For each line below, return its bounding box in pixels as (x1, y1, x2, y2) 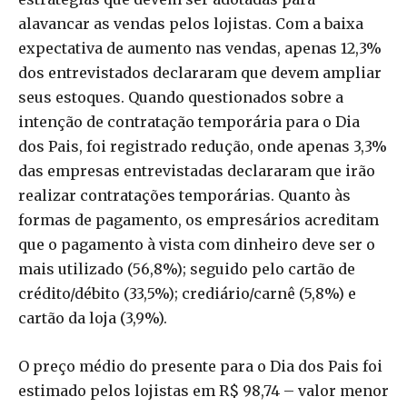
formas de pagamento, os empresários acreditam (18, 210, 379, 229)
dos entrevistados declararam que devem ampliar (18, 63, 382, 82)
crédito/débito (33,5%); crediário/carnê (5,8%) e (18, 283, 356, 303)
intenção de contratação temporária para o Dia (18, 112, 360, 131)
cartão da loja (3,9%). (18, 308, 167, 327)
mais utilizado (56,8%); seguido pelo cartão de (18, 259, 355, 278)
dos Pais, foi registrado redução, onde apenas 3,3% (18, 136, 387, 155)
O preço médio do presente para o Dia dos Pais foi (18, 356, 382, 375)
